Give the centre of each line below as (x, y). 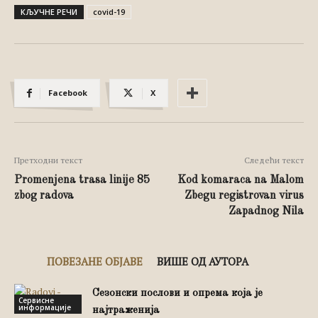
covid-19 (109, 12)
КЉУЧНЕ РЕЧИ (49, 12)
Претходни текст (48, 160)
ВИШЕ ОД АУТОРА (203, 261)
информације (45, 307)
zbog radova (44, 196)
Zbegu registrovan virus (244, 196)
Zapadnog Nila (266, 212)
